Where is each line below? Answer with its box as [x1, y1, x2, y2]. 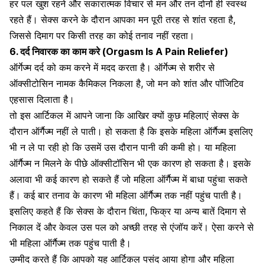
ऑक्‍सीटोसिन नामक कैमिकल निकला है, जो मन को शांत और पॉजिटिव [9, 77, 244, 89]
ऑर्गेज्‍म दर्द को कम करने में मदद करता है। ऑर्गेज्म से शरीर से [9, 61, 215, 73]
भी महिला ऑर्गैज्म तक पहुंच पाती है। [9, 237, 131, 249]
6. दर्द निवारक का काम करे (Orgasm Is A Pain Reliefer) [9, 45, 228, 57]
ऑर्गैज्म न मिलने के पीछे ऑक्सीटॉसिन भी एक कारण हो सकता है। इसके [9, 157, 251, 169]
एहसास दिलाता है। [9, 93, 75, 105]
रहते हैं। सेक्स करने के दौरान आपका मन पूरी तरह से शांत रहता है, [9, 13, 235, 25]
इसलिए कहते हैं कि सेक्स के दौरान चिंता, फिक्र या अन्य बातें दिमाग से [9, 205, 246, 217]
